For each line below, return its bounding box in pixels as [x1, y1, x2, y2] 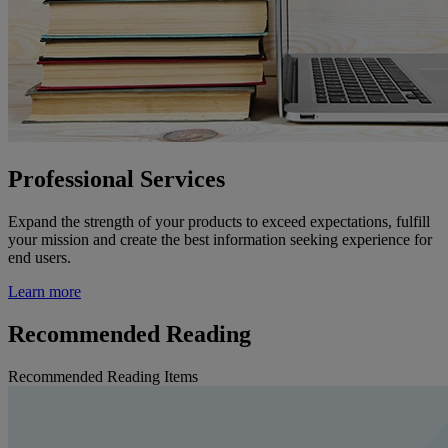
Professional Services [8, 165, 225, 192]
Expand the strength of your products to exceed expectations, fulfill [8, 212, 430, 230]
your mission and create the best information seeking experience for [8, 230, 432, 248]
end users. [8, 248, 75, 266]
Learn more [8, 282, 81, 300]
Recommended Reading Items [8, 367, 198, 385]
